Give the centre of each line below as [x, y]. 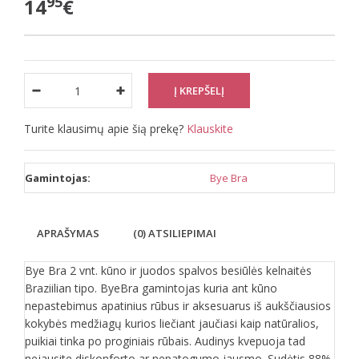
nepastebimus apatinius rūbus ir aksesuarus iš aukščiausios [178, 306]
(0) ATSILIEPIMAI [175, 233]
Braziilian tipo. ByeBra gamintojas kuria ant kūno [151, 288]
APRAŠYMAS [68, 233]
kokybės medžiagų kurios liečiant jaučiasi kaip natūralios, [172, 323]
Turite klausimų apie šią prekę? [105, 129]
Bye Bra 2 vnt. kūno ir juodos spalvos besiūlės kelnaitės [168, 270]
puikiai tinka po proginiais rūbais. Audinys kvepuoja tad [165, 341]
